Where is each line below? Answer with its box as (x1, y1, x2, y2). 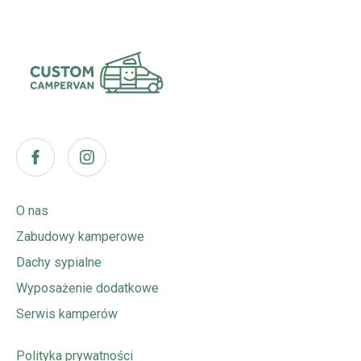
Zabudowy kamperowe (16, 228, 144, 244)
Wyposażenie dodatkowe (16, 280, 159, 296)
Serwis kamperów (16, 305, 118, 322)
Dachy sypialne (16, 254, 102, 270)
